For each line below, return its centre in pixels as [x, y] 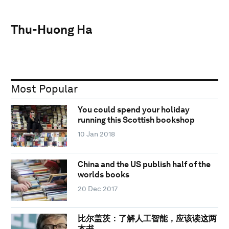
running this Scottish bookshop [136, 120]
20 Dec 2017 [97, 188]
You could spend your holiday [133, 110]
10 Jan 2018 [96, 134]
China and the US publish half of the [144, 164]
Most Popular [44, 88]
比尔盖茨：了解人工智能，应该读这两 [147, 219]
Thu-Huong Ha [52, 29]
